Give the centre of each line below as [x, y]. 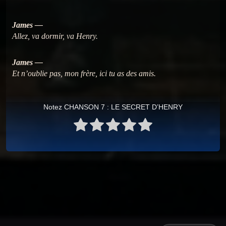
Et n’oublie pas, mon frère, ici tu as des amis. [84, 73]
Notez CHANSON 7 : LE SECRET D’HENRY [113, 107]
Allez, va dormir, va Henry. [55, 36]
